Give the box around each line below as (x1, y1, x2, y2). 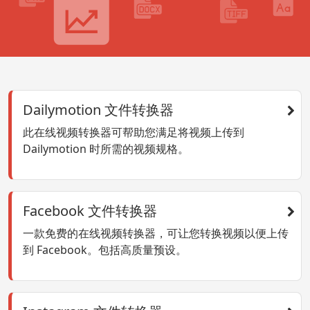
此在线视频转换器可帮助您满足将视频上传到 (23, 125, 244, 140)
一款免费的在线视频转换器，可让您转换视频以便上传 (23, 226, 289, 241)
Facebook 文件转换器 (23, 201, 157, 221)
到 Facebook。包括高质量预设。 (23, 242, 187, 258)
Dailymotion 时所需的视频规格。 (23, 141, 189, 157)
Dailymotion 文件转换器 (23, 100, 174, 120)
